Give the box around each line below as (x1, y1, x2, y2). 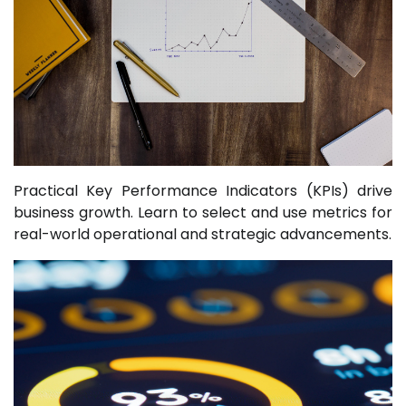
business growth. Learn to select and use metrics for (14, 201, 392, 223)
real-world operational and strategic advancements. (14, 223, 391, 245)
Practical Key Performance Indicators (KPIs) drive (14, 179, 392, 201)
